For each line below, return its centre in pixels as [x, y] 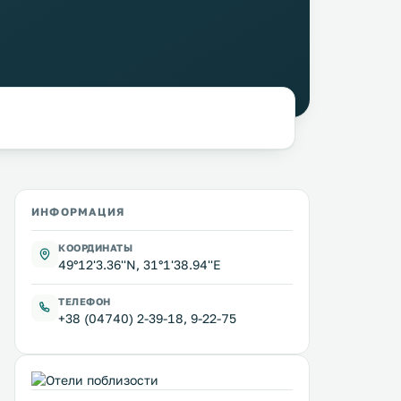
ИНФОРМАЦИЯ [78, 212]
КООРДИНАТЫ [96, 247]
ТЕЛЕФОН [85, 301]
